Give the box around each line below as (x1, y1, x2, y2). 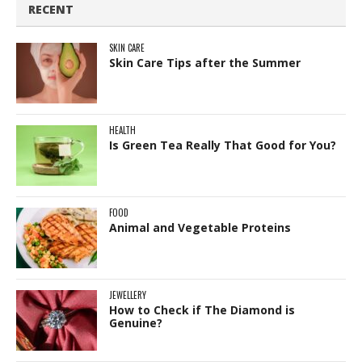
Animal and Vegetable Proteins (109, 219, 291, 235)
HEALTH (109, 123, 136, 137)
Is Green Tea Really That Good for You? (109, 137, 336, 153)
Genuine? (109, 314, 162, 330)
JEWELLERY (109, 288, 146, 301)
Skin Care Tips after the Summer (109, 54, 301, 70)
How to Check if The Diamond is (109, 301, 295, 318)
